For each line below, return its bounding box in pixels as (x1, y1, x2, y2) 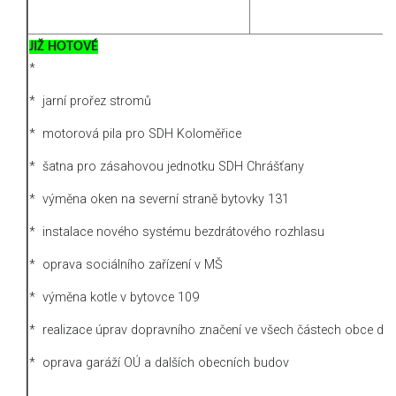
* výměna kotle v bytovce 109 (29, 289, 199, 305)
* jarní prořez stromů (29, 93, 151, 109)
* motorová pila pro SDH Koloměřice (29, 126, 241, 141)
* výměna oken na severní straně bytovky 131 (29, 191, 289, 207)
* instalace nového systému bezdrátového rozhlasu (29, 224, 324, 240)
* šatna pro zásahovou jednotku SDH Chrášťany (29, 158, 304, 174)
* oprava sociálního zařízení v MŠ (29, 256, 223, 272)
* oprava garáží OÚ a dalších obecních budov (29, 354, 289, 370)
